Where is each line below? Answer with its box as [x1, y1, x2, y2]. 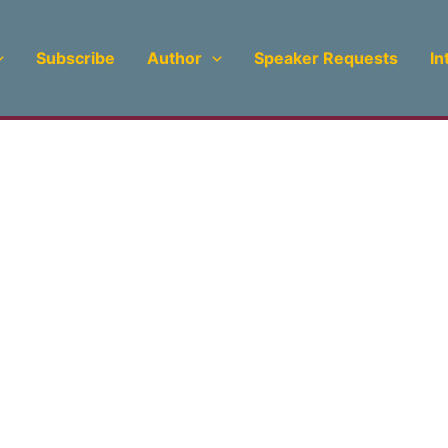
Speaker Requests [253, 48, 398, 68]
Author [147, 48, 202, 68]
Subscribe [36, 48, 115, 68]
